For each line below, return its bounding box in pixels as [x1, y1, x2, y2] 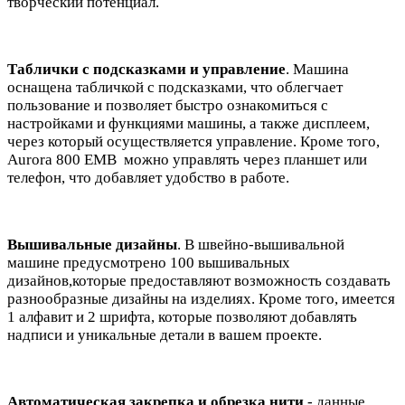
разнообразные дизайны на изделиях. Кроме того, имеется [7, 289, 395, 307]
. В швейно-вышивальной [177, 235, 344, 253]
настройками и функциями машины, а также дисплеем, [7, 114, 370, 132]
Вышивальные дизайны [7, 235, 177, 253]
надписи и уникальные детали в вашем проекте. [7, 325, 322, 344]
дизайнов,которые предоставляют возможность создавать [7, 271, 391, 289]
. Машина [286, 60, 349, 78]
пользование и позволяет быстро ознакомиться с [7, 96, 328, 114]
